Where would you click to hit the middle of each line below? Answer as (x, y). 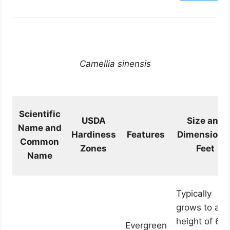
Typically (194, 194)
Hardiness (93, 135)
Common (40, 142)
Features (146, 135)
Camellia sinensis (115, 64)
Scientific (40, 114)
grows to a (198, 208)
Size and (205, 121)
